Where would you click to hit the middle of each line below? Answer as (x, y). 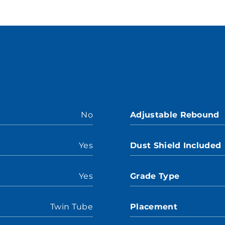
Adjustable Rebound (175, 115)
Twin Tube (72, 207)
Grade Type (155, 176)
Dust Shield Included (176, 145)
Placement (154, 207)
